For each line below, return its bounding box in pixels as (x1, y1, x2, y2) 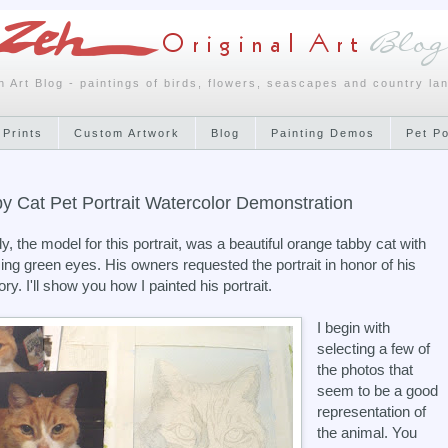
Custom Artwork (74, 126, 180, 139)
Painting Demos (271, 126, 375, 139)
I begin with (317, 318, 391, 336)
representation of (317, 402, 427, 420)
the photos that (317, 360, 414, 378)
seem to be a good (317, 381, 439, 399)
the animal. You (317, 423, 418, 441)
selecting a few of (317, 339, 431, 357)
